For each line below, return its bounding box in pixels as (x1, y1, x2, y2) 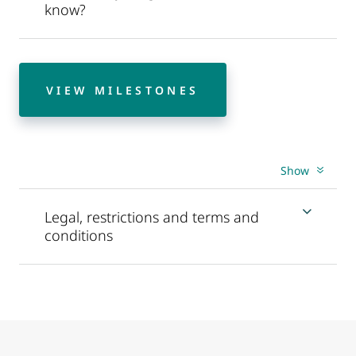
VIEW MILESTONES (46, 82, 199, 98)
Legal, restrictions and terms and (44, 207, 259, 227)
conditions (44, 226, 113, 246)
